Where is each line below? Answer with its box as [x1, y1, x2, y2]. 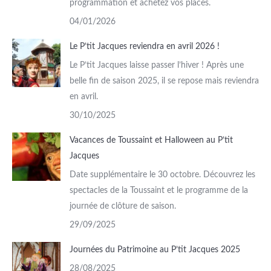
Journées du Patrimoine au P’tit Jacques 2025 [70, 246, 240, 255]
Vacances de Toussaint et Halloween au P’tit [70, 136, 233, 145]
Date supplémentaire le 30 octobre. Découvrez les [70, 171, 255, 180]
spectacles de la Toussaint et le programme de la [70, 186, 248, 195]
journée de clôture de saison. [70, 202, 176, 211]
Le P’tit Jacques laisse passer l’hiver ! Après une [70, 61, 244, 70]
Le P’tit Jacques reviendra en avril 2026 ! [70, 42, 220, 51]
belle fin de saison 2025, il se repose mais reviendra [70, 77, 259, 86]
